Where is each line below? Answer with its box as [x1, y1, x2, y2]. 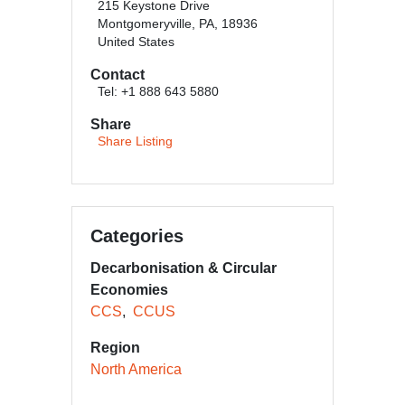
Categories [90, 226, 184, 246]
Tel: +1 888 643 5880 [98, 85, 219, 99]
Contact [90, 67, 145, 82]
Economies [90, 282, 168, 297]
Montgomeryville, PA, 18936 [98, 17, 258, 31]
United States [98, 35, 174, 49]
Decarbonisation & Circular [90, 260, 277, 276]
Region [90, 340, 140, 355]
